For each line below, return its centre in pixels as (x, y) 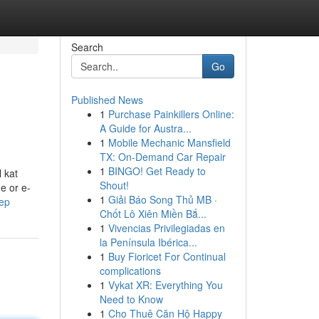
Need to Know (131, 299)
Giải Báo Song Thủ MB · (162, 199)
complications (130, 271)
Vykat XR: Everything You (165, 285)
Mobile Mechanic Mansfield (169, 142)
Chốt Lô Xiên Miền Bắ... (153, 214)
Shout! (114, 185)
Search (87, 47)
